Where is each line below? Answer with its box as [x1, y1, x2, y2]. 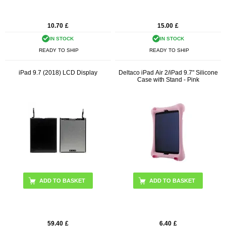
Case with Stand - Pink [137, 76, 199, 84]
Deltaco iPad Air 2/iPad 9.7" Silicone [118, 69, 218, 77]
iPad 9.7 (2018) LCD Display [18, 69, 97, 77]
